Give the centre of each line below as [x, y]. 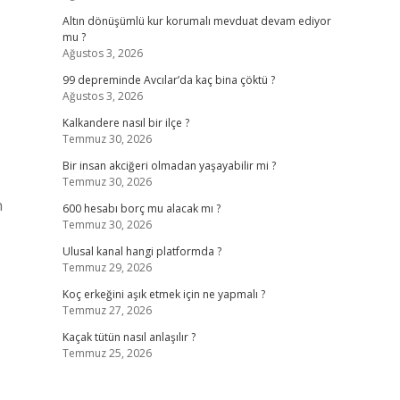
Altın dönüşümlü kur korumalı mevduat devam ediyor [196, 21]
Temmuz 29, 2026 [107, 267]
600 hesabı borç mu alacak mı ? [141, 208]
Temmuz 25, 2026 [107, 353]
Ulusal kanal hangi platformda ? [142, 251]
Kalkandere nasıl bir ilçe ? [125, 123]
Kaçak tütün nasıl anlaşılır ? [129, 337]
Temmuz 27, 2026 [107, 310]
